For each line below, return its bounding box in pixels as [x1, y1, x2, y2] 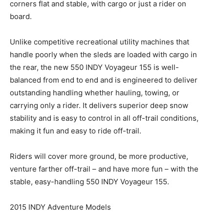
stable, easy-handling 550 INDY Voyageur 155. [10, 177, 169, 187]
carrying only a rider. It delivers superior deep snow [10, 101, 188, 110]
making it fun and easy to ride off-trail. [10, 126, 141, 136]
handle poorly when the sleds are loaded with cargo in [10, 50, 197, 60]
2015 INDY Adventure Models [10, 202, 111, 212]
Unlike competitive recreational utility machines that [10, 37, 189, 47]
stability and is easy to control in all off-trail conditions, [10, 113, 198, 123]
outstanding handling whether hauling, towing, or [10, 88, 179, 98]
